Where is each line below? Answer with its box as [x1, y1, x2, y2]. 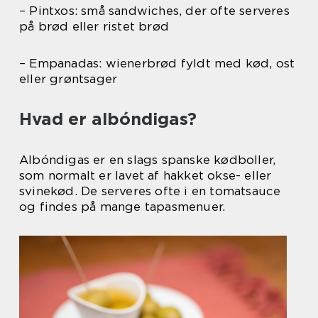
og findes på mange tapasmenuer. [19, 199, 226, 214]
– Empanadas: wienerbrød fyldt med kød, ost [19, 56, 295, 70]
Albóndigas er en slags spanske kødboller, [19, 153, 276, 167]
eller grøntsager [19, 72, 118, 86]
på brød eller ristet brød [19, 19, 169, 33]
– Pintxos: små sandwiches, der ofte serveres [19, 4, 290, 18]
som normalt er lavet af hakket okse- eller [19, 168, 272, 182]
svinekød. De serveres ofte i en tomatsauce [19, 184, 281, 198]
